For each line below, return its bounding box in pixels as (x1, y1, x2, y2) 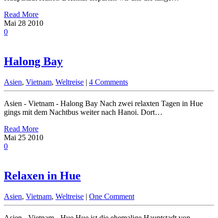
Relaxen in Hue (4, 169, 81, 182)
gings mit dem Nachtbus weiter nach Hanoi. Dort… (4, 108, 163, 116)
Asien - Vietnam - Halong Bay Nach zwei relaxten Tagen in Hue (4, 99, 203, 108)
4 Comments (89, 77, 128, 86)
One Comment (89, 192, 134, 200)
